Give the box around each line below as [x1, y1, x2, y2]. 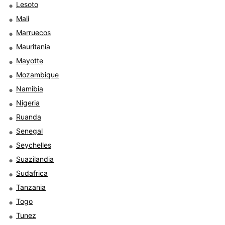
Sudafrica [16, 168, 48, 177]
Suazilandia [16, 154, 54, 163]
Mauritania [16, 42, 50, 51]
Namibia [16, 84, 43, 93]
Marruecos [16, 28, 51, 37]
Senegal [16, 126, 43, 135]
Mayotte [16, 56, 43, 65]
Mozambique [16, 70, 59, 79]
